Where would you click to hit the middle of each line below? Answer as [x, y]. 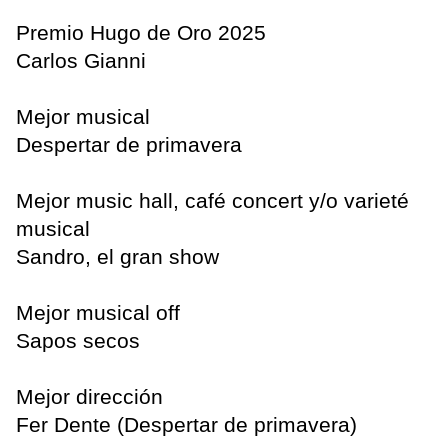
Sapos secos [78, 341]
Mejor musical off [98, 313]
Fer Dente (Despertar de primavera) [186, 425]
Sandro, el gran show [117, 257]
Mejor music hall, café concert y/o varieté [212, 201]
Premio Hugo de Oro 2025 [141, 33]
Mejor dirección [89, 397]
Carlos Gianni [81, 61]
